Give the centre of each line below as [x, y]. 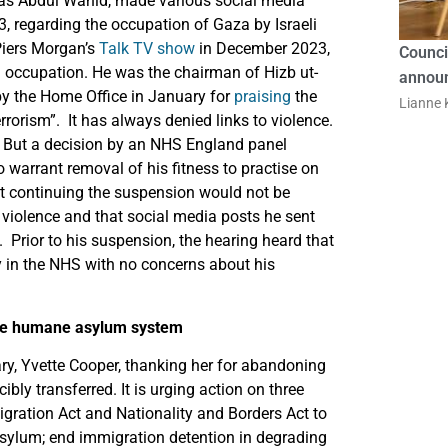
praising [262, 97]
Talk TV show [147, 49]
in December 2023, [262, 49]
